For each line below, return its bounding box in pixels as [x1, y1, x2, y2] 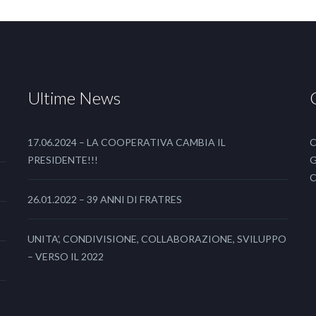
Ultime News [28, 87, 121, 108]
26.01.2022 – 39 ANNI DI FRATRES [28, 193, 182, 205]
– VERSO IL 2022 [28, 250, 104, 262]
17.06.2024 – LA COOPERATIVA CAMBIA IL [28, 136, 226, 148]
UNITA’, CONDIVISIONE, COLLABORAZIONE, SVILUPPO [28, 233, 286, 245]
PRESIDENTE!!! [28, 154, 98, 166]
